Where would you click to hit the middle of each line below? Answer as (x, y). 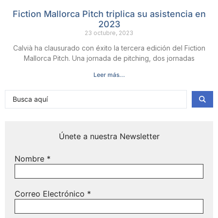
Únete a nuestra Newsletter (109, 136)
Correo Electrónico (51, 193)
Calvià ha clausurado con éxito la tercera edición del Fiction (109, 48)
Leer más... (109, 75)
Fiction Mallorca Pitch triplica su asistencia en (109, 14)
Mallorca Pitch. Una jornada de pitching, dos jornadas (109, 58)
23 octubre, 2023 (109, 33)
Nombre (31, 158)
